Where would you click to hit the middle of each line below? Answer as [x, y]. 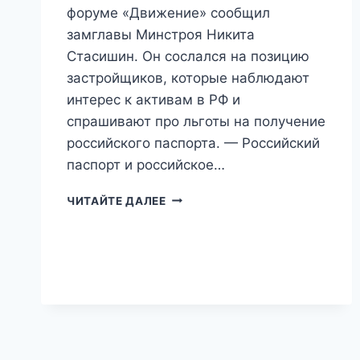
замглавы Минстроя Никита [161, 34]
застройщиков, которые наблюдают [188, 78]
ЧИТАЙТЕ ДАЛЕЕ [117, 200]
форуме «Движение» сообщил [168, 12]
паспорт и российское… [146, 164]
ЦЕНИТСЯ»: [200, 230]
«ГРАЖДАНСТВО [217, 196]
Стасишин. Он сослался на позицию [188, 56]
